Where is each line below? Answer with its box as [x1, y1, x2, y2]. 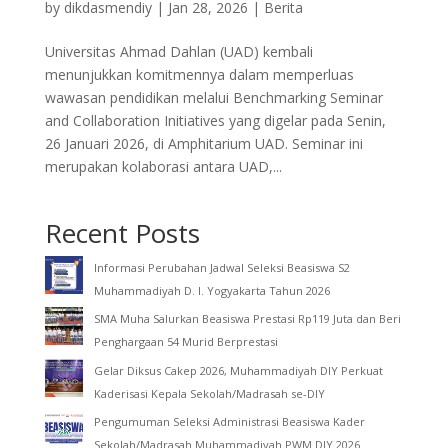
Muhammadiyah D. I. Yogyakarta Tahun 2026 [93, 282, 330, 298]
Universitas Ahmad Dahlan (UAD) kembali [44, 41, 313, 61]
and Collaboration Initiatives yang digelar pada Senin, [44, 110, 386, 130]
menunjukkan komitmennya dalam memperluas [44, 64, 354, 84]
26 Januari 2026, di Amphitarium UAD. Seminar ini [44, 133, 363, 153]
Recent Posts [44, 214, 200, 251]
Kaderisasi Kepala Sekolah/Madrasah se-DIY [93, 385, 325, 401]
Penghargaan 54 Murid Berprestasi [93, 334, 278, 350]
